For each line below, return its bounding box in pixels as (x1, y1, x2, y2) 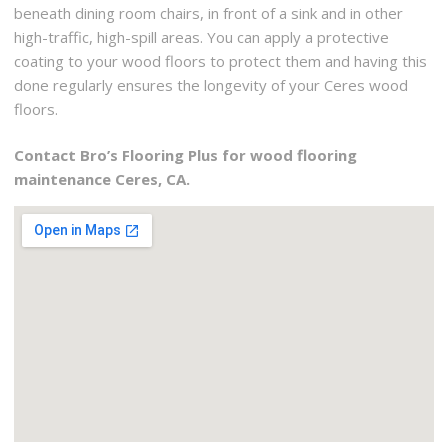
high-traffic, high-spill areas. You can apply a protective (14, 26, 390, 47)
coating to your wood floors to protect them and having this (14, 50, 428, 71)
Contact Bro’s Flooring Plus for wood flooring (14, 145, 358, 166)
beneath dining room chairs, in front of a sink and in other (14, 2, 404, 23)
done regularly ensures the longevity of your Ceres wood (14, 74, 409, 95)
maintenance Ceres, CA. (14, 169, 191, 190)
